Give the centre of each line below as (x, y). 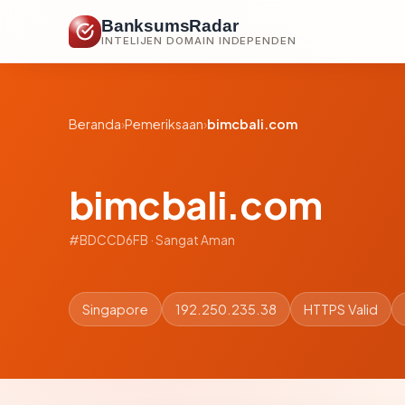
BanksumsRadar (170, 25)
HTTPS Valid (341, 309)
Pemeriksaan (164, 124)
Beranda (95, 124)
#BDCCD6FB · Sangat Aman (152, 240)
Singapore (115, 309)
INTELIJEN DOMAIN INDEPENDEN (199, 40)
